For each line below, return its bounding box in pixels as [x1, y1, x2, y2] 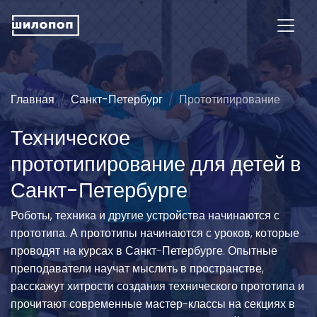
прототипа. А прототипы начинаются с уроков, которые [11, 225, 299, 241]
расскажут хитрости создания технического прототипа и [11, 278, 304, 294]
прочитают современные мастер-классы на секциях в [11, 296, 295, 312]
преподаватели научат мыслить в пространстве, [11, 260, 264, 277]
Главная [11, 91, 54, 108]
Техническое [11, 124, 130, 152]
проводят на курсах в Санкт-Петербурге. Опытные [11, 243, 277, 259]
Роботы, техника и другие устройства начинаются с [11, 207, 279, 224]
